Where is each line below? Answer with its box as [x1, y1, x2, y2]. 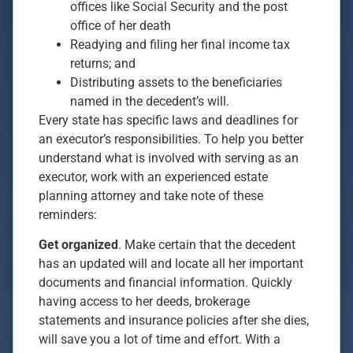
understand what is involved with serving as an [39, 150, 299, 165]
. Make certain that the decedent [118, 236, 295, 252]
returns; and [70, 55, 136, 71]
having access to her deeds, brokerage [39, 293, 250, 309]
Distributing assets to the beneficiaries [70, 74, 282, 90]
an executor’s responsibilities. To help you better [39, 131, 303, 147]
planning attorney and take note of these [39, 188, 263, 203]
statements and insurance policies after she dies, [39, 312, 309, 328]
